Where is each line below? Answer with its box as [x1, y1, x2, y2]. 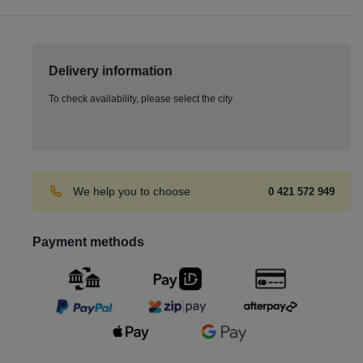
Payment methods [32, 235, 144, 249]
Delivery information [49, 64, 173, 78]
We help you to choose [73, 184, 190, 198]
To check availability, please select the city [49, 93, 233, 105]
